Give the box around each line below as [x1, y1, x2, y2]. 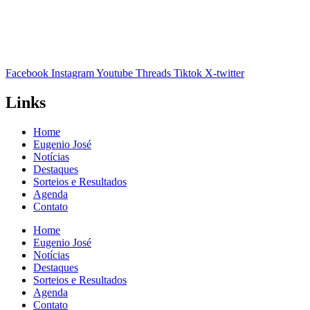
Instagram [51, 67, 94, 80]
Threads [136, 67, 171, 80]
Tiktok [174, 67, 202, 80]
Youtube [96, 67, 133, 80]
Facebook [6, 67, 48, 80]
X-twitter [205, 67, 244, 80]
